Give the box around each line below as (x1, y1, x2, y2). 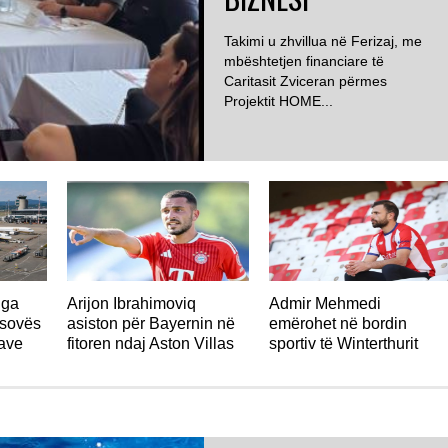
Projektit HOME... (224, 93, 333, 109)
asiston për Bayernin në (67, 315, 236, 332)
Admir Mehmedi (269, 295, 382, 312)
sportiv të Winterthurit (269, 335, 419, 352)
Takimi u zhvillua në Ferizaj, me (224, 33, 422, 49)
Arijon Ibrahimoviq (67, 295, 197, 312)
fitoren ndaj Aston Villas (67, 335, 235, 352)
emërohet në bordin (269, 315, 408, 332)
